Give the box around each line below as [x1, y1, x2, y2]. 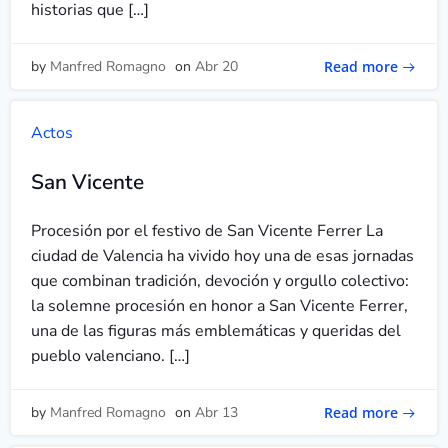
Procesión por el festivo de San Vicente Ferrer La [31, 220, 383, 242]
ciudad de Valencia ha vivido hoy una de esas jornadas [31, 245, 414, 267]
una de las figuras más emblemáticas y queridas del [31, 320, 401, 342]
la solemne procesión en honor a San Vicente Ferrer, [31, 295, 408, 317]
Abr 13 [195, 403, 238, 422]
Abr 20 [195, 57, 238, 76]
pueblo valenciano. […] [31, 345, 190, 367]
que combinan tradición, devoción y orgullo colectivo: [31, 270, 409, 292]
